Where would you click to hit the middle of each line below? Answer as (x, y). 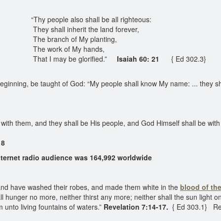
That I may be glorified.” (65, 59)
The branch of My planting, (65, 39)
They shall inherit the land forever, (76, 29)
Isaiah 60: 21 (138, 59)
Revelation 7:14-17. (137, 207)
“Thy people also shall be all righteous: (82, 19)
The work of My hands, (59, 49)
